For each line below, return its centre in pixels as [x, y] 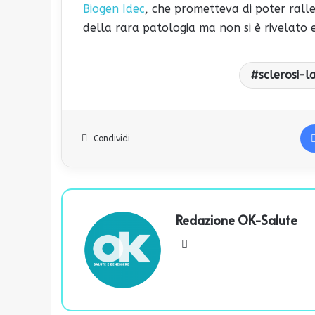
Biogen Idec [114, 9]
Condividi [112, 139]
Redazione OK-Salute [237, 220]
